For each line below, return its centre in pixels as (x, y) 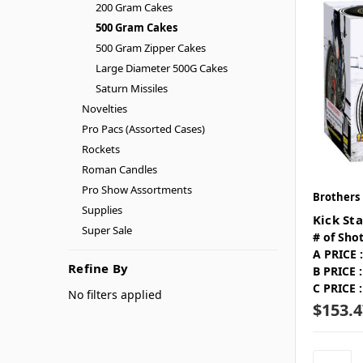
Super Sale (107, 230)
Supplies (102, 209)
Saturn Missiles (131, 88)
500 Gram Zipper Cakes (150, 47)
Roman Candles (119, 169)
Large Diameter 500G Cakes (161, 68)
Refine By (98, 268)
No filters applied (115, 294)
